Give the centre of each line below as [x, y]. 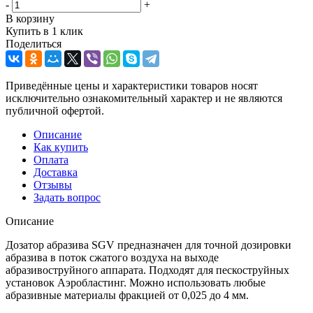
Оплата [51, 159]
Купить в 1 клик [44, 31]
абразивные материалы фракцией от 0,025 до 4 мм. [127, 295]
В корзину [30, 18]
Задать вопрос [67, 197]
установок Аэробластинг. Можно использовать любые [136, 282]
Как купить [61, 147]
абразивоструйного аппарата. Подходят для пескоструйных [147, 270]
